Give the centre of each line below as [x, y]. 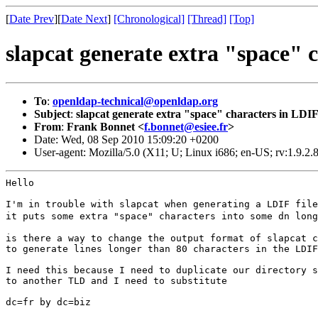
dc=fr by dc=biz [48, 302]
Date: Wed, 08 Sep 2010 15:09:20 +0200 [126, 139]
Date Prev [32, 19]
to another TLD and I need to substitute [116, 280]
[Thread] [207, 19]
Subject [52, 114]
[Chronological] [149, 19]
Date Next [84, 19]
